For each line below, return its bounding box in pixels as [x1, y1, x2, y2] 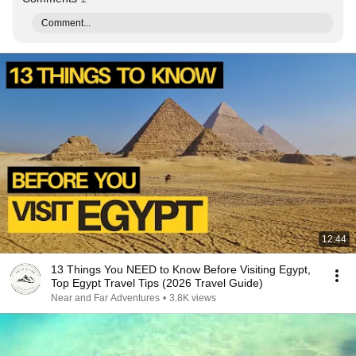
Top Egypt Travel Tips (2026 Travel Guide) [51, 277, 263, 289]
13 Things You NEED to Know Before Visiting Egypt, [51, 263, 311, 276]
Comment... [41, 17, 91, 29]
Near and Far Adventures [51, 292, 160, 304]
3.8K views [169, 292, 216, 304]
